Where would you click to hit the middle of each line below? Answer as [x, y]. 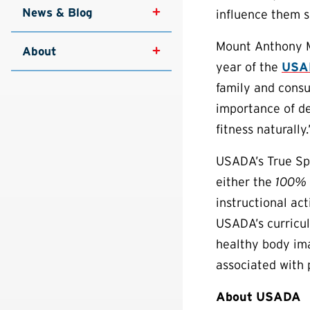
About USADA [258, 297]
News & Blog [57, 12]
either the [246, 182]
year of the [249, 67]
